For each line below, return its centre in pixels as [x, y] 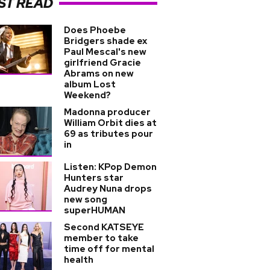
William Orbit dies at [110, 123]
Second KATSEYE [104, 227]
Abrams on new [99, 74]
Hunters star [94, 178]
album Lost [90, 84]
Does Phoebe [95, 30]
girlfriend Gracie [102, 63]
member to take [101, 238]
